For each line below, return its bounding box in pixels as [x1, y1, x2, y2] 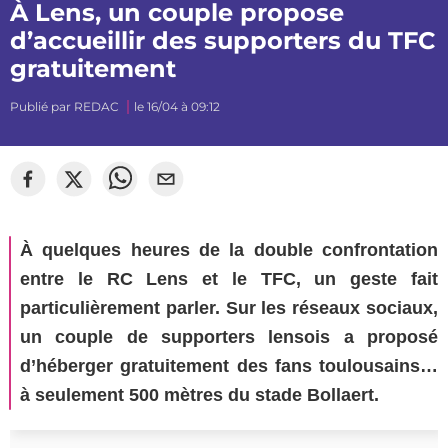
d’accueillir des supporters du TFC [10, 26, 436, 55]
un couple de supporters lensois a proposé [20, 327, 438, 347]
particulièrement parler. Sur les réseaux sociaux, [20, 298, 438, 318]
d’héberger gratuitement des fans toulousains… [20, 356, 438, 376]
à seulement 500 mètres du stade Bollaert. [20, 385, 379, 405]
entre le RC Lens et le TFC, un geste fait [20, 269, 438, 289]
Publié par [10, 99, 74, 114]
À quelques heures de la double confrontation [20, 240, 438, 260]
